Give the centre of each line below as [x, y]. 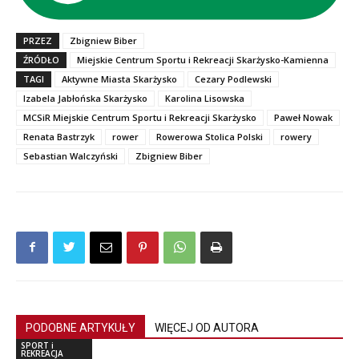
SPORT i [37, 345]
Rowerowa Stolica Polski [210, 136]
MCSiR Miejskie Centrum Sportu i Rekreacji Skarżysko [140, 117]
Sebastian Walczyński [71, 155]
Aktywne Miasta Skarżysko [119, 79]
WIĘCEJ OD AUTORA [207, 327]
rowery [296, 136]
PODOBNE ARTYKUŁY [81, 327]
